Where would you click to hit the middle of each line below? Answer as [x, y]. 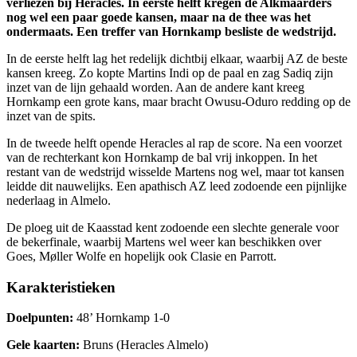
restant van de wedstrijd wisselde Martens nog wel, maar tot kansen [175, 171]
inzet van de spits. [51, 116]
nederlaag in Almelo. [59, 200]
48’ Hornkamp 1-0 [123, 318]
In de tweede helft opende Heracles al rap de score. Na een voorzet [174, 143]
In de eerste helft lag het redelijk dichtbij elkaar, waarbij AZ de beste [177, 58]
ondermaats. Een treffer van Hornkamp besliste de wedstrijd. [171, 31]
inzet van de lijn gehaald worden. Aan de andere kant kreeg [155, 87]
